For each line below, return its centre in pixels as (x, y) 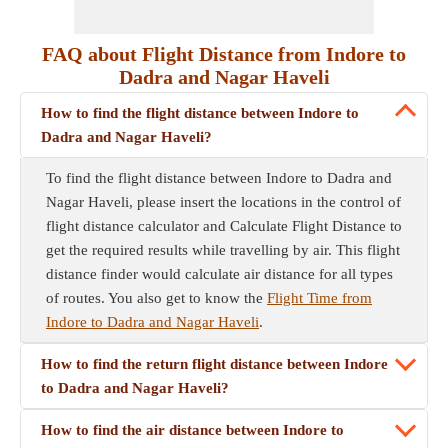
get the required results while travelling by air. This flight (223, 250)
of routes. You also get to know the (156, 298)
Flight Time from (319, 298)
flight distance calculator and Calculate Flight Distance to (224, 226)
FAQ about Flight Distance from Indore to (224, 54)
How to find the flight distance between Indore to (200, 113)
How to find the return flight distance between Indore (214, 364)
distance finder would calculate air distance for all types (219, 274)
